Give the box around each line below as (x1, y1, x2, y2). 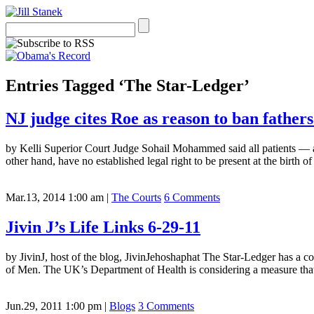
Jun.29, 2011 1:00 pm (6, 299, 102, 312)
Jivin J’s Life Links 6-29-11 (6, 217, 200, 236)
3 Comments (138, 299, 194, 312)
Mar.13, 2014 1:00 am (6, 191, 104, 203)
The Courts (111, 191, 161, 203)
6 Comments (164, 191, 220, 203)
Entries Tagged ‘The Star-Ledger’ (6, 76, 250, 95)
